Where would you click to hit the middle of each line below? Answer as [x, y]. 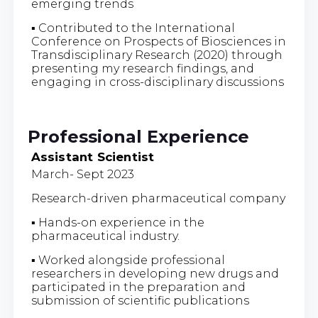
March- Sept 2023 [82, 174]
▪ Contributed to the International [133, 28]
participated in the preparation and [138, 287]
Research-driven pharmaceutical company [158, 198]
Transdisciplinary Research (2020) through [157, 55]
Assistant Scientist [93, 157]
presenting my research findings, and [142, 68]
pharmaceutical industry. [105, 236]
